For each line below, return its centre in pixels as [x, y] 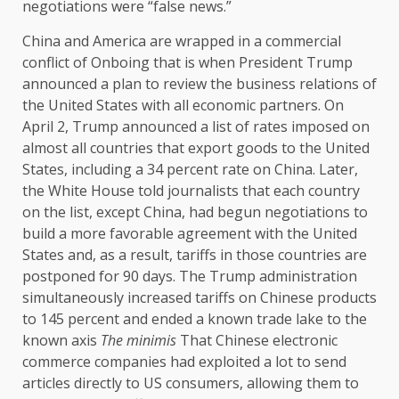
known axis [61, 341]
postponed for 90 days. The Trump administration [190, 277]
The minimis [138, 341]
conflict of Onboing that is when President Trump [187, 63]
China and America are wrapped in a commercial [182, 41]
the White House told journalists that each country [191, 191]
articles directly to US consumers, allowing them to [191, 383]
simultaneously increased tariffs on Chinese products [199, 298]
